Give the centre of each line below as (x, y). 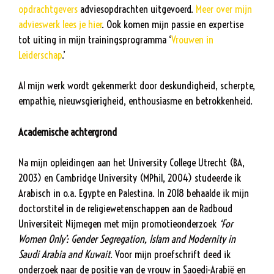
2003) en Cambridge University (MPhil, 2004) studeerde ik (130, 178)
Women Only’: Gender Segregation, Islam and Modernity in (127, 239)
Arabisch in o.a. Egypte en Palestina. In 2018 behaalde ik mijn (134, 193)
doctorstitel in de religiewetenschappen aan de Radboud (125, 209)
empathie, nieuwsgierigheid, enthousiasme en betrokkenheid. (135, 101)
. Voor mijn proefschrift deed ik (170, 254)
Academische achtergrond (68, 131)
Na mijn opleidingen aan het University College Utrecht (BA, (131, 163)
